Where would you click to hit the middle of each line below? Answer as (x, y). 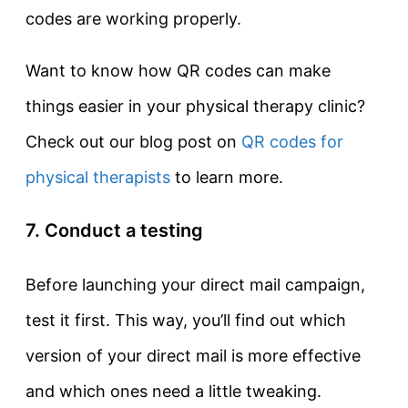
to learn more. (227, 178)
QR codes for (292, 142)
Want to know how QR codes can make (178, 71)
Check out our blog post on (133, 142)
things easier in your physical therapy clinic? (195, 107)
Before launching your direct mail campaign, (195, 285)
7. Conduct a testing (114, 231)
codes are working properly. (133, 19)
